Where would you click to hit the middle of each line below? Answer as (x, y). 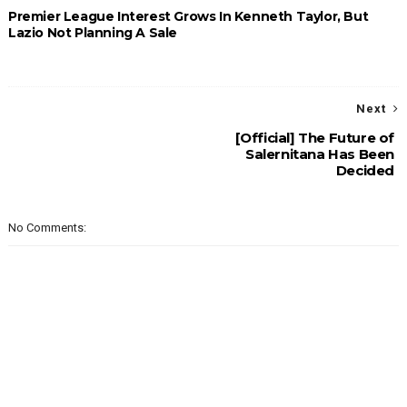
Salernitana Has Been (320, 154)
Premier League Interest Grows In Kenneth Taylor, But (188, 17)
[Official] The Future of (315, 138)
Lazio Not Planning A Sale (92, 33)
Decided (365, 171)
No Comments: (47, 228)
